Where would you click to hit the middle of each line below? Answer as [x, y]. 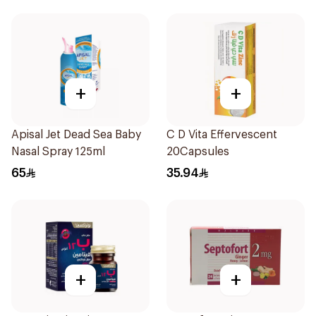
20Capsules [198, 152]
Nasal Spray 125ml [58, 152]
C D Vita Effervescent [222, 135]
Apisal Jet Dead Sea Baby [76, 135]
